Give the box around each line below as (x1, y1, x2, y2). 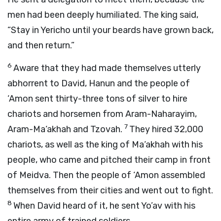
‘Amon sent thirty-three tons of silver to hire (7, 93, 187, 104)
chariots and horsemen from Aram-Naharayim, (7, 109, 197, 119)
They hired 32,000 (129, 124, 203, 135)
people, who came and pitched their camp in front (7, 154, 211, 165)
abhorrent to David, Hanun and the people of (7, 78, 190, 89)
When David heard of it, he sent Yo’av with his (13, 200, 195, 211)
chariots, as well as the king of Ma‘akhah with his (7, 139, 203, 150)
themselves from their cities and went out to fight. (7, 185, 213, 196)
